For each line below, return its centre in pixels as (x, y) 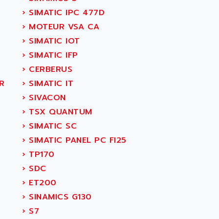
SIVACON (46, 98)
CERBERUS (49, 69)
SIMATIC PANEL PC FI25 (76, 140)
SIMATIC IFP (52, 55)
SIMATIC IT (49, 84)
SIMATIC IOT (53, 41)
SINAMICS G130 (59, 197)
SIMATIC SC (51, 126)
